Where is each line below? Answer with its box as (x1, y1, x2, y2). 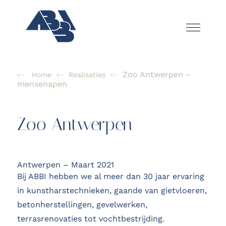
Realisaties (68, 70, 105, 79)
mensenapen (17, 79, 67, 89)
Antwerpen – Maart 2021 (17, 159, 114, 169)
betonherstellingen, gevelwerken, (17, 199, 147, 209)
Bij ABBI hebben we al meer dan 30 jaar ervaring (17, 171, 204, 181)
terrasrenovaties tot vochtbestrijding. (17, 213, 164, 223)
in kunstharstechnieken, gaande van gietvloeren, (17, 185, 207, 195)
